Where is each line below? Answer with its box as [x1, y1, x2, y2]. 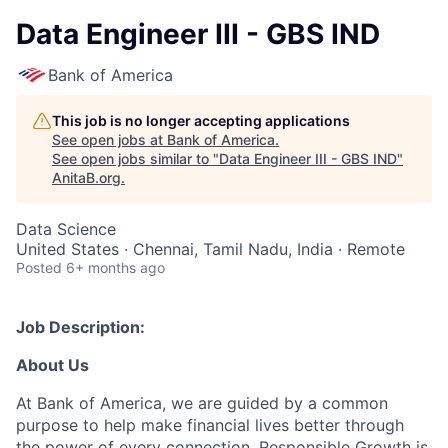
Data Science [16, 219, 116, 239]
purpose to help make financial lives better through [16, 415, 404, 435]
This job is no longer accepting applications [52, 112, 350, 129]
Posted [16, 259, 62, 276]
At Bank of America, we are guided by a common [16, 393, 388, 413]
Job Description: [16, 317, 145, 337]
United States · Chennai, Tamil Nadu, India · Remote [16, 239, 405, 259]
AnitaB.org [52, 169, 121, 186]
